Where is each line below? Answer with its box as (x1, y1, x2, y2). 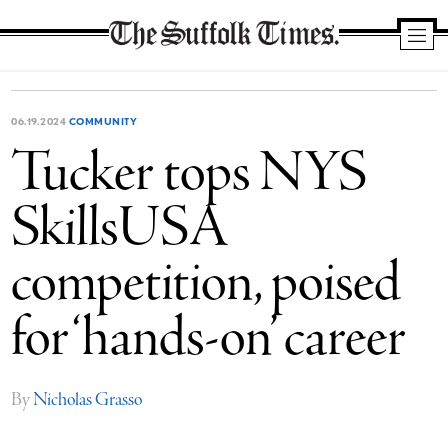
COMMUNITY (68, 115, 138, 127)
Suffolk (122, 83, 147, 96)
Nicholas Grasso (33, 388, 143, 412)
